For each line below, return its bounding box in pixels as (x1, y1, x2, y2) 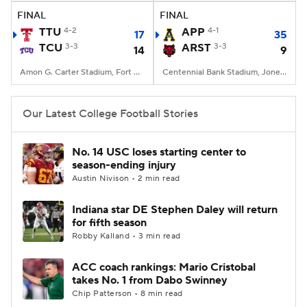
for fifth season (72, 216, 147, 230)
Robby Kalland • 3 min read (72, 231, 181, 241)
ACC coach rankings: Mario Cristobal (72, 260, 256, 274)
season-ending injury (72, 158, 176, 172)
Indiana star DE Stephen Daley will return (72, 203, 278, 217)
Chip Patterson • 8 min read (72, 288, 183, 299)
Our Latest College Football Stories (23, 107, 198, 121)
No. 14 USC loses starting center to (72, 145, 246, 159)
